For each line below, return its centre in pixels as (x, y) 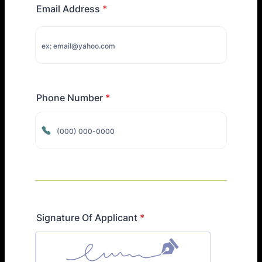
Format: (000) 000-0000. (90, 154)
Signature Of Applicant (87, 218)
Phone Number (70, 98)
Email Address (68, 9)
